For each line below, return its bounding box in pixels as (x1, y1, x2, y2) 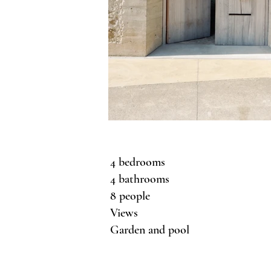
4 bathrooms (110, 172, 169, 186)
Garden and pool (110, 223, 189, 237)
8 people (110, 189, 150, 203)
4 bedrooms (110, 155, 165, 169)
